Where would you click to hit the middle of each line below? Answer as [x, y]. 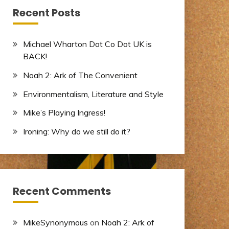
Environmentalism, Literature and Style [93, 94]
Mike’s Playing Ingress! [64, 113]
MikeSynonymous [55, 223]
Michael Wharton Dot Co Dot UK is [87, 44]
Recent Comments [62, 191]
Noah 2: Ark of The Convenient [80, 75]
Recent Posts [46, 13]
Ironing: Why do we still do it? [76, 132]
